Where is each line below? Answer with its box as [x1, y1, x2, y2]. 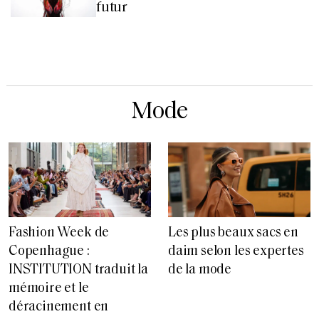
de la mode [168, 263, 232, 277]
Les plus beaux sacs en [168, 226, 298, 240]
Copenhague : [9, 244, 90, 258]
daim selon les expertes [168, 244, 304, 258]
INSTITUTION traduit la [9, 263, 148, 277]
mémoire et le [9, 281, 89, 296]
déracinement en [9, 300, 109, 314]
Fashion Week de [9, 226, 110, 240]
